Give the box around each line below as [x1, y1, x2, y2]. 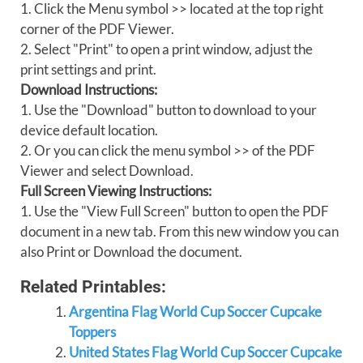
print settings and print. [20, 61, 156, 78]
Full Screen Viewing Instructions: [20, 182, 211, 199]
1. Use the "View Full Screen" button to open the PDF [20, 203, 329, 220]
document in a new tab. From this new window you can [20, 223, 339, 240]
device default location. [20, 122, 158, 139]
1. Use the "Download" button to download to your [20, 101, 317, 118]
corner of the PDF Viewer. [20, 20, 174, 37]
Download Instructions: [20, 81, 157, 98]
